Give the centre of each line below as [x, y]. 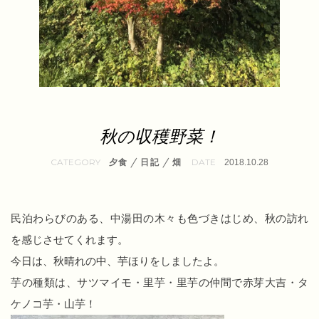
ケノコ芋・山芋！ [53, 304]
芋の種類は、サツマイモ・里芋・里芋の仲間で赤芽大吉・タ [159, 282]
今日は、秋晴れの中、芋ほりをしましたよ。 [117, 261]
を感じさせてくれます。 [69, 240]
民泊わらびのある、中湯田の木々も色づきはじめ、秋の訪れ [159, 218]
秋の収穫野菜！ [159, 136]
